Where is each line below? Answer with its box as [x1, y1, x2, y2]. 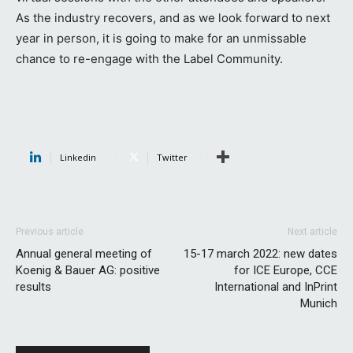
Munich [300, 295, 337, 310]
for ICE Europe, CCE [234, 262, 337, 277]
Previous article [16, 225, 84, 237]
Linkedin [60, 150, 96, 163]
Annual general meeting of [16, 246, 152, 261]
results [16, 279, 51, 294]
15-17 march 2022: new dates [184, 246, 337, 261]
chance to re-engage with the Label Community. [16, 50, 283, 66]
